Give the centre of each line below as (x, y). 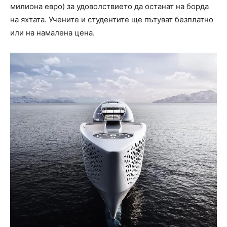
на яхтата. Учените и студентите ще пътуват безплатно (112, 20)
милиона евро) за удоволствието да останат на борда (109, 7)
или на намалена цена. (52, 33)
